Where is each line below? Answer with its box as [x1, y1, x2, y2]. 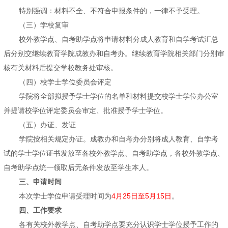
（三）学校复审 [19, 21, 69, 30]
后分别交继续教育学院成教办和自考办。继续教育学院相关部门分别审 [4, 49, 224, 58]
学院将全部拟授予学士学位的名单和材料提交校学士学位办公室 [19, 92, 218, 101]
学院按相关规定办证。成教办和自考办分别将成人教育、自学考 [19, 135, 218, 144]
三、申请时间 [19, 178, 62, 186]
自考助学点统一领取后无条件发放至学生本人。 [4, 163, 153, 172]
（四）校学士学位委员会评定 [19, 78, 111, 87]
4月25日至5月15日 [111, 192, 172, 201]
